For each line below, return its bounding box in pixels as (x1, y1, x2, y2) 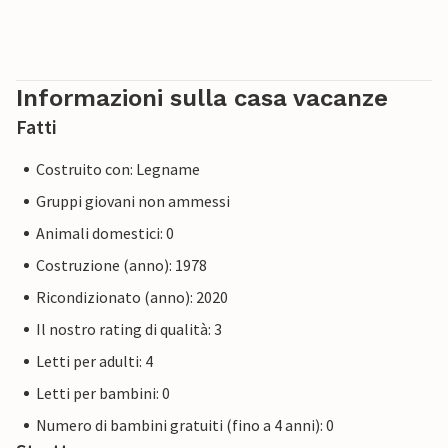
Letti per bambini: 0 (36, 383, 170, 404)
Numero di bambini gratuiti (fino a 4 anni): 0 (36, 415, 334, 436)
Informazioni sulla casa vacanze (16, 84, 388, 113)
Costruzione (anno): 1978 (36, 255, 207, 276)
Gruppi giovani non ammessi (36, 191, 230, 212)
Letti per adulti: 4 (36, 351, 153, 372)
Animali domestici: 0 (36, 223, 174, 244)
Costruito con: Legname (36, 159, 200, 180)
